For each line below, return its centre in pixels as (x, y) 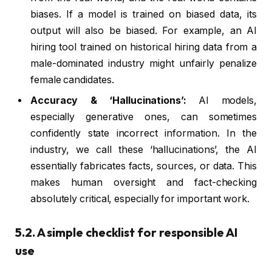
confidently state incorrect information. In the (144, 133)
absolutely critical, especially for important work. (140, 199)
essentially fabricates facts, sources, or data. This (144, 166)
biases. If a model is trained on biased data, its (144, 14)
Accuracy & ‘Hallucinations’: (108, 100)
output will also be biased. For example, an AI (144, 30)
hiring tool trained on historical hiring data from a (144, 47)
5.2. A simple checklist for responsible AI (126, 232)
